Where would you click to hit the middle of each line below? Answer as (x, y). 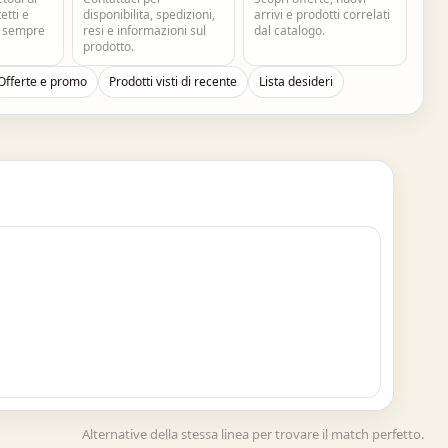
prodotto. (108, 46)
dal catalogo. (290, 30)
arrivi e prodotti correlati (322, 14)
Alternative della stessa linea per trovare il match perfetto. (253, 434)
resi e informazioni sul (144, 30)
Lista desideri (296, 81)
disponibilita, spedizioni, (148, 14)
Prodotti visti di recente (173, 81)
